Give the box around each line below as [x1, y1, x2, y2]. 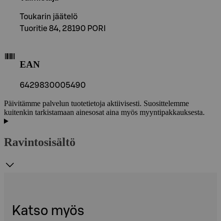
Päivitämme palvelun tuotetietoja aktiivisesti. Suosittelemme [4, 99, 189, 108]
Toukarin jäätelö [20, 12, 77, 21]
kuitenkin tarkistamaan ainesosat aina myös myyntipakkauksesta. [4, 108, 205, 116]
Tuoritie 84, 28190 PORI [20, 24, 106, 33]
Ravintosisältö [4, 135, 75, 148]
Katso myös [12, 204, 84, 218]
